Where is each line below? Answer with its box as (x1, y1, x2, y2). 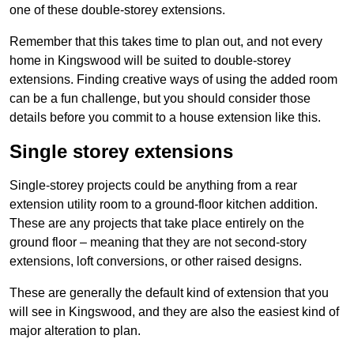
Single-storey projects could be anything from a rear (9, 179, 297, 193)
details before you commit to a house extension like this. (9, 111, 321, 125)
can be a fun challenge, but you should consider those (9, 92, 311, 106)
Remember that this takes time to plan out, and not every (9, 35, 322, 49)
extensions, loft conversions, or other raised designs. (9, 254, 302, 269)
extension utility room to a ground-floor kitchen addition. (9, 198, 318, 212)
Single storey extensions (9, 141, 233, 163)
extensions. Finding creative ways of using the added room (9, 73, 337, 87)
